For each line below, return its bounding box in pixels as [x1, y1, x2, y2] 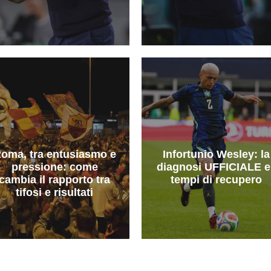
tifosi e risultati [16, 186, 94, 198]
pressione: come [11, 160, 98, 173]
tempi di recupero [171, 173, 263, 186]
